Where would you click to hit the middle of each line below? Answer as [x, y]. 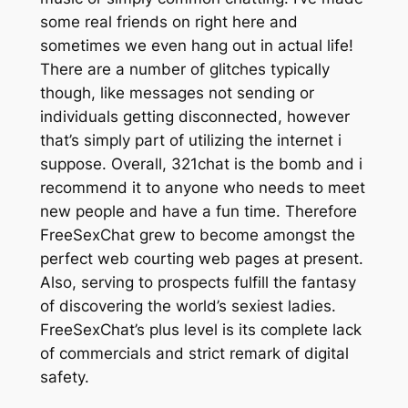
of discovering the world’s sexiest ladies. [188, 306]
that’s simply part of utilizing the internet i [190, 141]
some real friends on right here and [168, 22]
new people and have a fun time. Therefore [198, 212]
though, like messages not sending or [177, 93]
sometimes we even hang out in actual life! [196, 46]
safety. [64, 377]
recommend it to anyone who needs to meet [202, 188]
